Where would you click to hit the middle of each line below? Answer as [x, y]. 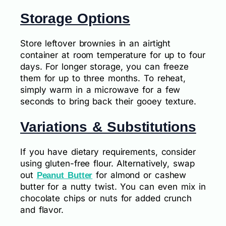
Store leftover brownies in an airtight [96, 43]
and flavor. [42, 210]
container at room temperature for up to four [113, 55]
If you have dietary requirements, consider [108, 152]
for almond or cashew [139, 175]
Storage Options [75, 18]
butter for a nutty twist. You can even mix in [113, 187]
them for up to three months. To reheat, [103, 78]
